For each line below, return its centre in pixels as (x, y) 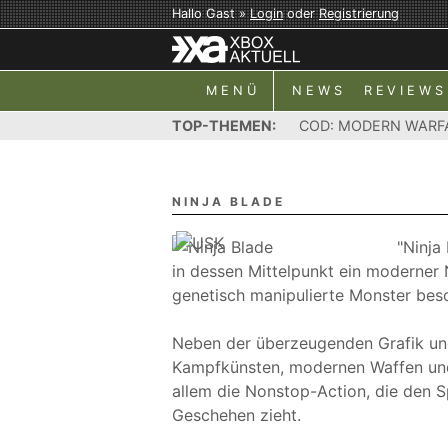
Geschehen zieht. (236, 415)
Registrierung (359, 13)
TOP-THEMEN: (224, 125)
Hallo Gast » (211, 13)
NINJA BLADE (228, 201)
